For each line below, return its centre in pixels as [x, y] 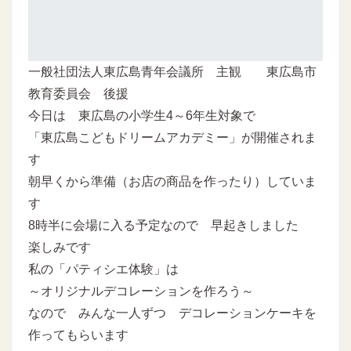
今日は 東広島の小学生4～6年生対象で [142, 115]
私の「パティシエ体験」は [103, 269]
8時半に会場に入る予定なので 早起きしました [163, 225]
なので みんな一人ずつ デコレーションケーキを [172, 313]
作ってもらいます [78, 335]
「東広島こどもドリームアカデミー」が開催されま [172, 137]
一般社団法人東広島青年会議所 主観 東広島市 [172, 71]
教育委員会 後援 [78, 93]
